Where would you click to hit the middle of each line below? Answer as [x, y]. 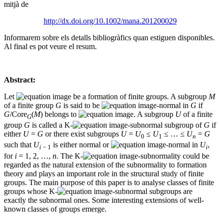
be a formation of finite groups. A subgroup [140, 96]
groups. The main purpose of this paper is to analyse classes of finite [109, 182]
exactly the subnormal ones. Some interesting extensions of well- [104, 200]
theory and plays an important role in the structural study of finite [104, 173]
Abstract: [20, 80]
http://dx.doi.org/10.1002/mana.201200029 [110, 21]
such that [19, 145]
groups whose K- [31, 191]
